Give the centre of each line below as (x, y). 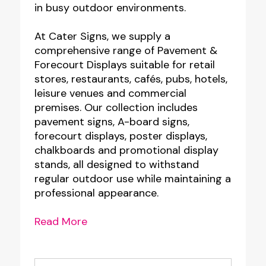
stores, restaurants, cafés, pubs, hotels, (131, 79)
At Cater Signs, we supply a (102, 36)
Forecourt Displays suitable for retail (124, 65)
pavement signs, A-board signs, (112, 122)
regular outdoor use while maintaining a (132, 179)
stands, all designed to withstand (116, 164)
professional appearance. (96, 193)
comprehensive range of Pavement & (126, 50)
